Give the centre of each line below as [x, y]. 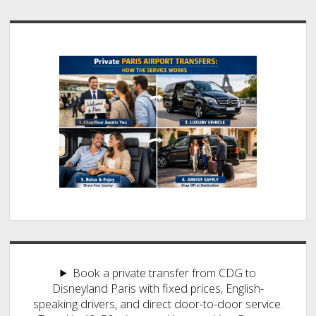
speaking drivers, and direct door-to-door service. [158, 304]
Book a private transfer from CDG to [164, 273]
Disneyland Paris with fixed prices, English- [158, 288]
